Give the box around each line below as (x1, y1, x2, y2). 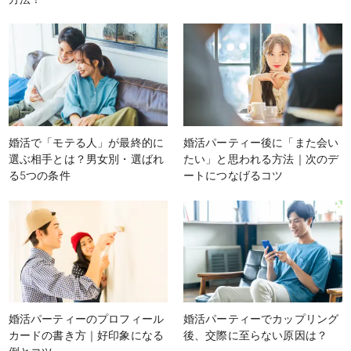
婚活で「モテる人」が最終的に (8, 136, 164, 150)
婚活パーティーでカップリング (183, 312, 339, 326)
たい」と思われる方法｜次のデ (183, 152, 339, 166)
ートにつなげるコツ (183, 168, 284, 183)
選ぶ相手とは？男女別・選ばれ (8, 152, 164, 166)
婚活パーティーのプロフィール (8, 312, 164, 326)
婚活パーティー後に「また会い (183, 136, 339, 150)
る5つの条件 (8, 168, 71, 183)
